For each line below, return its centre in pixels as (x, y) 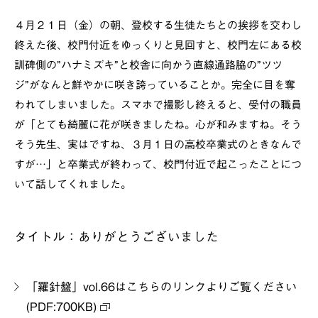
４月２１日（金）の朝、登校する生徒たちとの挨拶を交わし (158, 26)
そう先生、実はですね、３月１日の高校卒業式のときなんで (158, 145)
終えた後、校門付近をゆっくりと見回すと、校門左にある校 (158, 45)
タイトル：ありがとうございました (116, 236)
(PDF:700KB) (61, 307)
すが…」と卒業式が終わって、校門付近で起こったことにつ (158, 165)
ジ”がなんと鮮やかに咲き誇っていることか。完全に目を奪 (155, 85)
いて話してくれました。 (73, 185)
